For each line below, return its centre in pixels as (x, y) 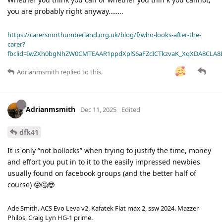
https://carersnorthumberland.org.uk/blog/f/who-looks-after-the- (104, 34)
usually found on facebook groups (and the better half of (102, 173)
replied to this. (81, 72)
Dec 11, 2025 (98, 110)
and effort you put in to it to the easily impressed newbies (104, 162)
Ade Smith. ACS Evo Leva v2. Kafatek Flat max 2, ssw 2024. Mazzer (103, 208)
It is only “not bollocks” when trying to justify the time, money (109, 151)
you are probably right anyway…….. (65, 11)
